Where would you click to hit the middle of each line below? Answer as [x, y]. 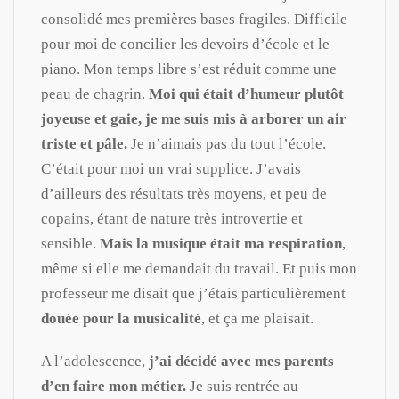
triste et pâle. [84, 143]
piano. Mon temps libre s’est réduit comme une [189, 69]
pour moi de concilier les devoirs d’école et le [185, 44]
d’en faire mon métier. [114, 386]
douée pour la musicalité [121, 318]
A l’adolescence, [93, 361]
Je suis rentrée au [242, 386]
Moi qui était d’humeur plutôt [246, 94]
